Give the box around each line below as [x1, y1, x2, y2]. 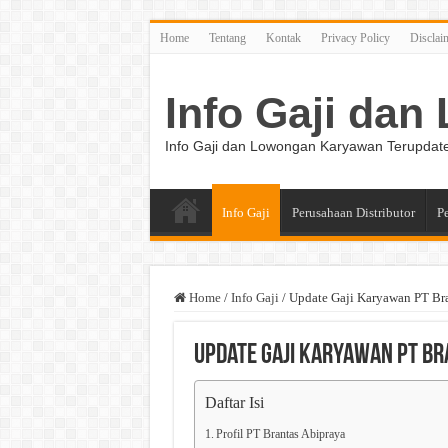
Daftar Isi [204, 394, 264, 412]
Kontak [265, 31, 301, 45]
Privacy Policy [320, 31, 390, 45]
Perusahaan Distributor [291, 205, 415, 220]
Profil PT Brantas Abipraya [215, 428, 345, 441]
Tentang [208, 31, 246, 45]
